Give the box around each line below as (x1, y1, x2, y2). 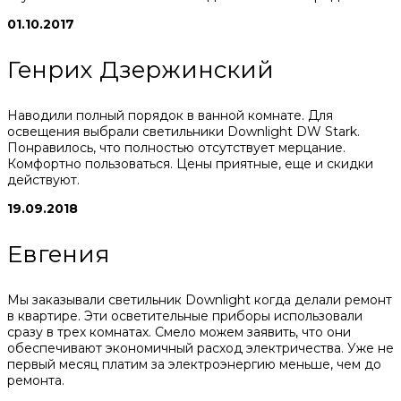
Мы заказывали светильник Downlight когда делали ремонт (7, 291, 392, 308)
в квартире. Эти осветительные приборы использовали (7, 307, 363, 324)
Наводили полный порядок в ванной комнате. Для (7, 107, 333, 124)
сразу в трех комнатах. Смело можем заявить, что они (7, 323, 351, 340)
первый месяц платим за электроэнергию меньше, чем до (7, 355, 381, 372)
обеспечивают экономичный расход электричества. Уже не (7, 339, 394, 356)
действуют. (7, 171, 80, 188)
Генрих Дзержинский (7, 55, 274, 84)
